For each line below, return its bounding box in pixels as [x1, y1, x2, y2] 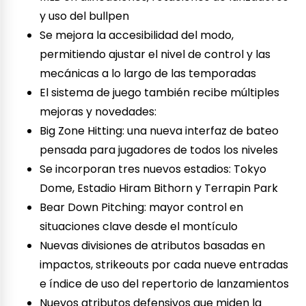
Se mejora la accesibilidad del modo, [40, 27, 234, 44]
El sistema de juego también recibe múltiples [40, 85, 280, 101]
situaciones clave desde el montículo [40, 219, 238, 235]
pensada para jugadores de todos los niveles [40, 142, 279, 158]
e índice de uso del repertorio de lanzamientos [40, 276, 290, 292]
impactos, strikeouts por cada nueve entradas [40, 257, 289, 273]
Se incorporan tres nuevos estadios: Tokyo [40, 161, 267, 178]
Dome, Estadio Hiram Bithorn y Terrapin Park [40, 180, 279, 197]
